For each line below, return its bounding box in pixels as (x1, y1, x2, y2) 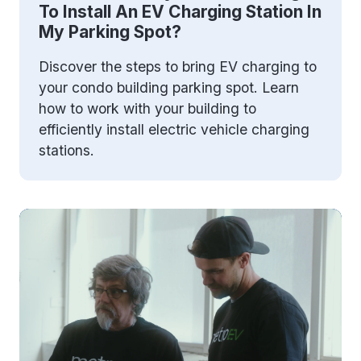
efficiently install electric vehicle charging (39, 120, 309, 138)
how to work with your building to (39, 99, 256, 117)
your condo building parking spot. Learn (39, 78, 299, 96)
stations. (39, 141, 94, 159)
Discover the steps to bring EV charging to (39, 57, 317, 75)
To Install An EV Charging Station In (39, 2, 322, 23)
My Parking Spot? (39, 22, 181, 43)
